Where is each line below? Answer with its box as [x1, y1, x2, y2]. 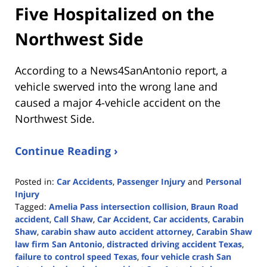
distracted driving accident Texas [107, 238, 242, 250]
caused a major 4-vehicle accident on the [15, 95, 221, 110]
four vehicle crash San [141, 250, 231, 262]
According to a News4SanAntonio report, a [15, 63, 227, 77]
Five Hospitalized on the [15, 2, 215, 25]
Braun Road [191, 200, 238, 212]
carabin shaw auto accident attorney [41, 225, 192, 237]
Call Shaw [54, 213, 93, 225]
